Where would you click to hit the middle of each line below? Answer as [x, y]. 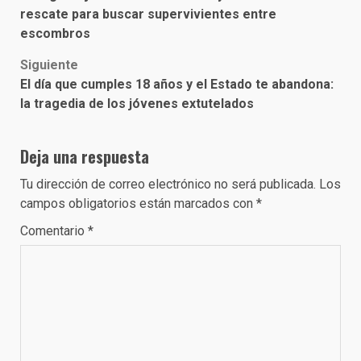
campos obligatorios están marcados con [138, 204]
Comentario [54, 231]
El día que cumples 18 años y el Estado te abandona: [177, 85]
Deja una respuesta [85, 157]
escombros [55, 34]
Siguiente [49, 65]
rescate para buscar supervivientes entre [148, 15]
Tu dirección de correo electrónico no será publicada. [168, 185]
